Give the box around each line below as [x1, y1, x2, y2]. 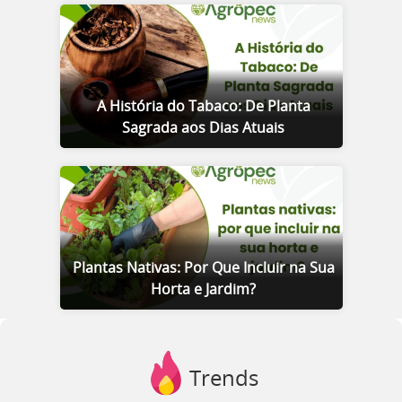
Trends [188, 369, 258, 390]
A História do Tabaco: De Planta [96, 100, 310, 114]
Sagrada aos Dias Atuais [122, 121, 284, 135]
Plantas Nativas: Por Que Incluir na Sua [72, 261, 335, 275]
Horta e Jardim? [151, 283, 256, 297]
